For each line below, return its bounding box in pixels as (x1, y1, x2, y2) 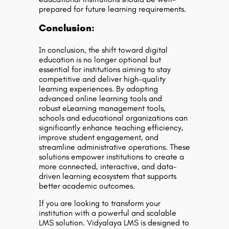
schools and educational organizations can (39, 113, 188, 123)
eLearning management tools (62, 103, 164, 113)
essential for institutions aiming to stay (39, 64, 171, 74)
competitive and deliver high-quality (39, 74, 166, 84)
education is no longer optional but (39, 55, 161, 64)
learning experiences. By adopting (39, 84, 158, 94)
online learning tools (76, 94, 147, 103)
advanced (39, 94, 76, 103)
